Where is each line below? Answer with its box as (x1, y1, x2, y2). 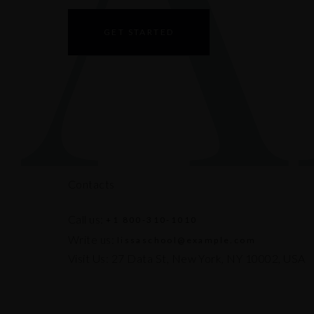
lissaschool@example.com (116, 234, 257, 245)
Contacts (68, 177, 115, 191)
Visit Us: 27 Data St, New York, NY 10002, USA (68, 251, 306, 265)
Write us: (68, 232, 115, 246)
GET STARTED (104, 26, 175, 37)
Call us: (68, 212, 104, 226)
